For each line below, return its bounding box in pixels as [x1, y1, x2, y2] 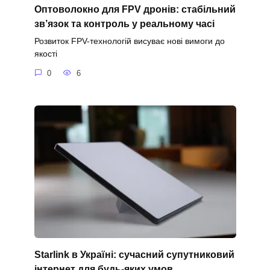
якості [34, 49, 57, 59]
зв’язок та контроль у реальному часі [34, 18, 215, 29]
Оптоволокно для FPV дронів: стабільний [34, 4, 236, 14]
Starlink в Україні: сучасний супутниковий [34, 249, 234, 260]
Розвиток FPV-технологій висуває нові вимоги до [34, 36, 225, 46]
